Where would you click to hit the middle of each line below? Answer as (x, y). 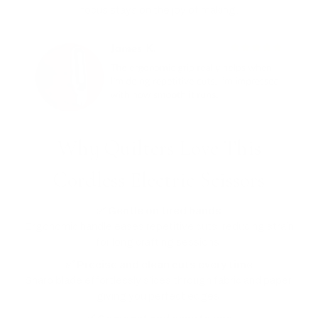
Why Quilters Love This (159, 148)
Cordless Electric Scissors (159, 180)
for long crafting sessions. (159, 242)
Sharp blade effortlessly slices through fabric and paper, (159, 281)
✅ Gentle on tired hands (159, 211)
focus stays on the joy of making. (159, 10)
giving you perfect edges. (159, 296)
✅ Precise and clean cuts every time (159, 265)
